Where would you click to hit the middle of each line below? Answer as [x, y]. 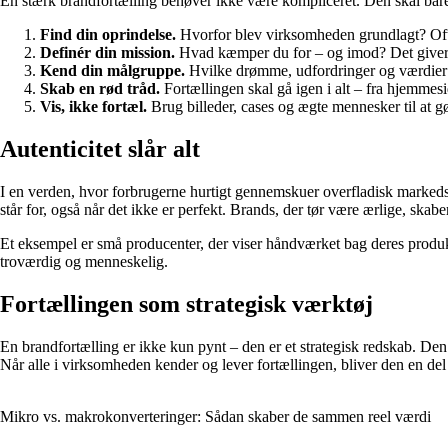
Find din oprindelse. [108, 35]
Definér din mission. [107, 53]
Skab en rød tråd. [100, 89]
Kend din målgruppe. [112, 71]
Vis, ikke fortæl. [93, 107]
